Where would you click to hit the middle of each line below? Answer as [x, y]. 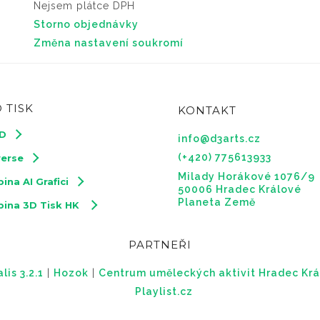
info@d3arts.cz [219, 138]
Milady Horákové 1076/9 [246, 176]
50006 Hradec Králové [240, 189]
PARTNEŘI [160, 244]
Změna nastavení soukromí [109, 42]
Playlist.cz [164, 291]
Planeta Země [217, 202]
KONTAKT [207, 110]
